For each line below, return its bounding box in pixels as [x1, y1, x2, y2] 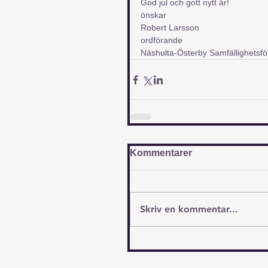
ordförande [141, 35, 182, 45]
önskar [141, 10, 166, 20]
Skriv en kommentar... [140, 203, 238, 215]
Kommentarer [130, 148, 192, 159]
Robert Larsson [141, 23, 199, 33]
